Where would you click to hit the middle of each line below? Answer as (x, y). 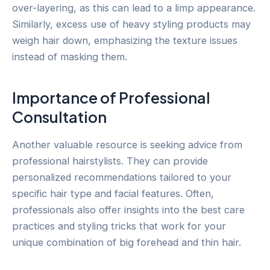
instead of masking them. (70, 57)
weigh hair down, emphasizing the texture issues (125, 41)
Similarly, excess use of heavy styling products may (131, 24)
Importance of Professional (111, 97)
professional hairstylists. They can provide (110, 161)
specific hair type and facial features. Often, (113, 194)
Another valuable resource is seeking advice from (127, 145)
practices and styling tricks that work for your (119, 226)
